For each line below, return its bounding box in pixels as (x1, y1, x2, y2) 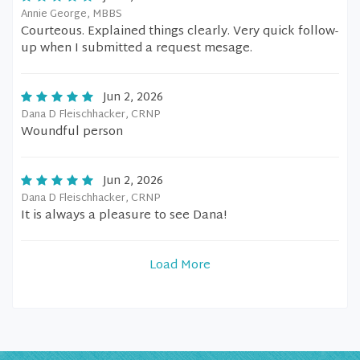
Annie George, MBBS (21, 5, 122, 24)
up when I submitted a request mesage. (21, 38, 252, 59)
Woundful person (21, 121, 123, 143)
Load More (149, 255, 211, 276)
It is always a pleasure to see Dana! (21, 205, 227, 227)
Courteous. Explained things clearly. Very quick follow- (21, 21, 338, 43)
